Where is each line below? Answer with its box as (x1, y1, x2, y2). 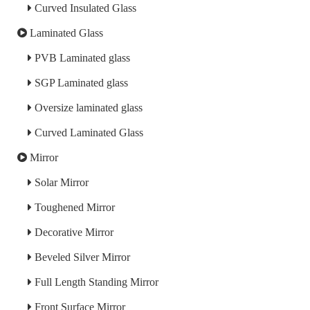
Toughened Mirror (32, 201, 115, 214)
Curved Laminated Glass (32, 127, 143, 139)
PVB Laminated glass (32, 52, 130, 64)
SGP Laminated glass (32, 77, 128, 89)
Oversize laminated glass (32, 102, 143, 114)
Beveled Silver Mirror (32, 251, 130, 264)
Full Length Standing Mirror (32, 276, 158, 289)
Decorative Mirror (32, 226, 113, 239)
